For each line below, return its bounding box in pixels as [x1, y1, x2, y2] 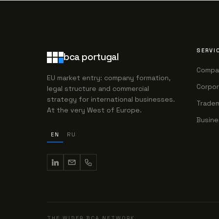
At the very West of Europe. [47, 106, 142, 114]
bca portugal [64, 51, 119, 63]
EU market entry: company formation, [47, 73, 171, 82]
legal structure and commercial [47, 84, 149, 93]
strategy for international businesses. [47, 95, 175, 104]
